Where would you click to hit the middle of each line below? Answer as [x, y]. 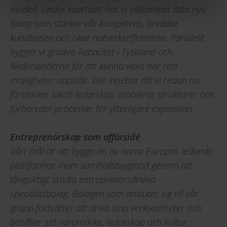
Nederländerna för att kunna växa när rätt [94, 66]
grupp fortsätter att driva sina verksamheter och [106, 207]
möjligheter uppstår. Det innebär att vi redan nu [105, 80]
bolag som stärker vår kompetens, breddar [94, 23]
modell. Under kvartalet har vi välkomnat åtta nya [108, 9]
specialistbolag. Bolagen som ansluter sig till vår [104, 193]
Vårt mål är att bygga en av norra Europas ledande [111, 151]
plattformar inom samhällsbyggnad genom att [101, 165]
